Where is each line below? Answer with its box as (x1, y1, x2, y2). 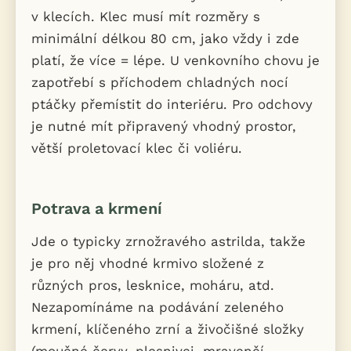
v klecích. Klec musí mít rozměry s (31, 9, 260, 25)
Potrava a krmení (31, 199, 162, 219)
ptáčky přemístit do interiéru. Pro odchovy (31, 96, 313, 113)
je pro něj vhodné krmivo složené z (31, 255, 264, 272)
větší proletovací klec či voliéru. (31, 140, 242, 157)
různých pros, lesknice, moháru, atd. (31, 277, 274, 294)
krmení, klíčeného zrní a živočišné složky (31, 321, 304, 338)
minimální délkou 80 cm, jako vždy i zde (31, 31, 299, 47)
